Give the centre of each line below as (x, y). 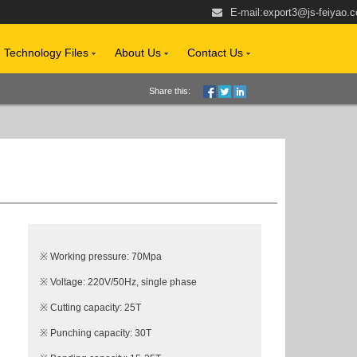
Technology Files (48, 53)
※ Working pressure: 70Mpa (101, 257)
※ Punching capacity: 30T (96, 333)
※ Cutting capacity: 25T (90, 308)
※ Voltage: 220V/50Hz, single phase (118, 282)
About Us (139, 53)
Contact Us (217, 53)
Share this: (170, 91)
